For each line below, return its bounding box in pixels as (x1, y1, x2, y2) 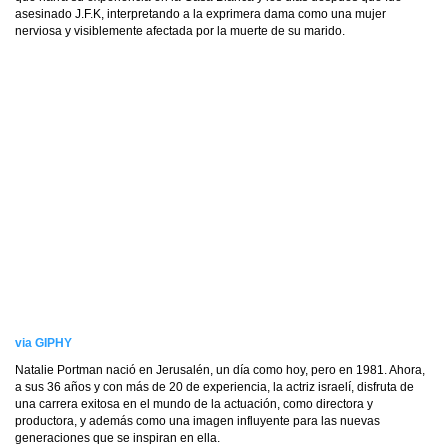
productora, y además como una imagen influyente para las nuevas (15, 414, 380, 428)
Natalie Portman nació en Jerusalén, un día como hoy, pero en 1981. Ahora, (15, 363, 425, 377)
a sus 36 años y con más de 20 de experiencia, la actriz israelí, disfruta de (15, 380, 414, 394)
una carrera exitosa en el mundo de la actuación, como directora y (15, 397, 373, 411)
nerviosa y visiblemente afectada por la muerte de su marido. (15, 24, 345, 38)
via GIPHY (15, 336, 72, 350)
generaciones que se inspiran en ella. (15, 431, 220, 445)
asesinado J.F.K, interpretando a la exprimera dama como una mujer (15, 7, 386, 21)
